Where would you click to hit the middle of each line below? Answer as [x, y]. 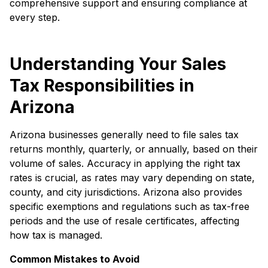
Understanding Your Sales [118, 64]
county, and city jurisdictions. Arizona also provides [126, 192]
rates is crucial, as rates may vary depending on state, [132, 178]
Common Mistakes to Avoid [74, 259]
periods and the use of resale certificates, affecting [124, 221]
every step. [36, 17]
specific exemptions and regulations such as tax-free [130, 206]
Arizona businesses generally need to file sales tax [124, 135]
